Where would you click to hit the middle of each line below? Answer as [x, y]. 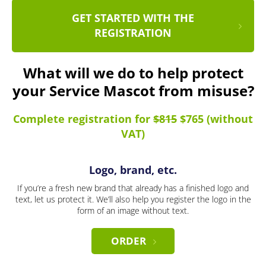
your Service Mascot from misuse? [133, 91]
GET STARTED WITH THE [133, 18]
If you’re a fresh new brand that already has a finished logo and [133, 188]
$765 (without [215, 119]
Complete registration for [83, 119]
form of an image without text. [133, 211]
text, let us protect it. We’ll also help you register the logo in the [133, 199]
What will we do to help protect [133, 73]
